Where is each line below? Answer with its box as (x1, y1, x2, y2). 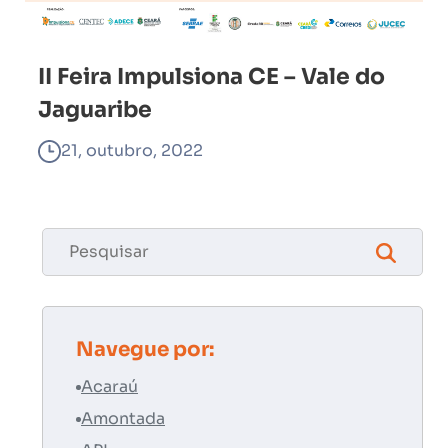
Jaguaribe (38, 96, 152, 123)
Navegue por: (76, 337, 214, 362)
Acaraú (81, 376, 138, 397)
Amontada (81, 408, 165, 429)
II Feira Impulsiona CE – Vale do (38, 63, 385, 90)
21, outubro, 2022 (61, 140, 203, 161)
